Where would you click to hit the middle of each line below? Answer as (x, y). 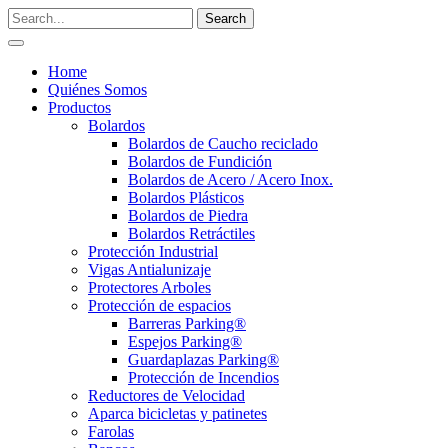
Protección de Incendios (203, 377)
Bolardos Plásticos (186, 197)
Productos (79, 107)
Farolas (111, 431)
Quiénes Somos (97, 89)
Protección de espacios (159, 305)
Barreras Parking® (187, 323)
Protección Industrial (153, 251)
